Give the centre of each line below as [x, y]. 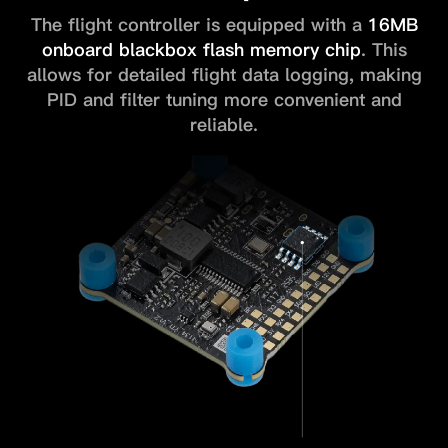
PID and [80, 100]
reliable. [224, 125]
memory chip [305, 50]
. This [383, 50]
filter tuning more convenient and [260, 100]
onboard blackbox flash [142, 50]
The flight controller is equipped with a [199, 25]
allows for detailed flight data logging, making [224, 75]
